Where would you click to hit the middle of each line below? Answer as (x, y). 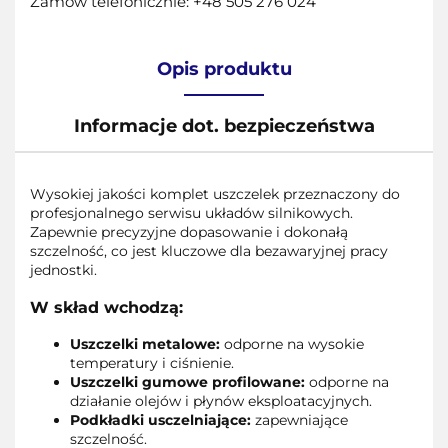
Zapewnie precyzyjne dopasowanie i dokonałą (189, 231)
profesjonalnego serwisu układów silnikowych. (191, 212)
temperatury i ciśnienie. (152, 363)
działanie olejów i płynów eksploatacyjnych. (221, 401)
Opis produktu (224, 68)
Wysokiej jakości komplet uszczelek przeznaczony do (215, 193)
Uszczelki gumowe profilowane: (189, 382)
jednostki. (63, 269)
